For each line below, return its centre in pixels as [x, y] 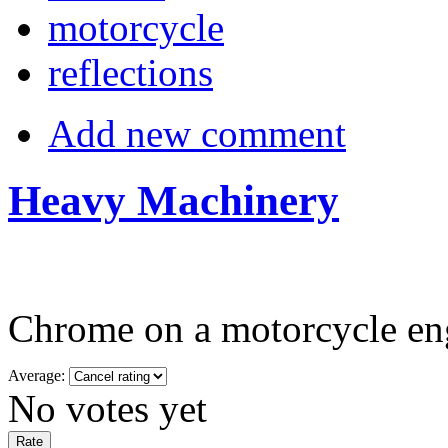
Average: [38, 375]
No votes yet [107, 408]
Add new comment [197, 134]
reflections [130, 73]
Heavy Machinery [173, 200]
